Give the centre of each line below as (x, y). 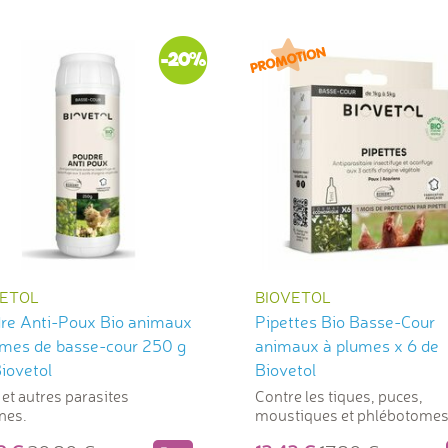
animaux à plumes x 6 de (347, 346)
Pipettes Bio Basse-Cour (345, 322)
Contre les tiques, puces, (339, 396)
